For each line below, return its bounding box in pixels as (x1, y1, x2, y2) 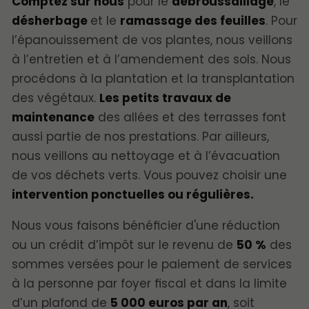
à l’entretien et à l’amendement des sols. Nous (12, 51, 291, 68)
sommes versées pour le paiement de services (12, 256, 292, 273)
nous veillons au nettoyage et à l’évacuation (12, 148, 280, 165)
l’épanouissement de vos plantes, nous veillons (12, 32, 292, 49)
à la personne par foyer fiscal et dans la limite (12, 275, 287, 292)
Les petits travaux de (99, 90, 231, 107)
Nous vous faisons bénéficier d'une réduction (12, 217, 280, 235)
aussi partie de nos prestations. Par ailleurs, (12, 128, 269, 146)
